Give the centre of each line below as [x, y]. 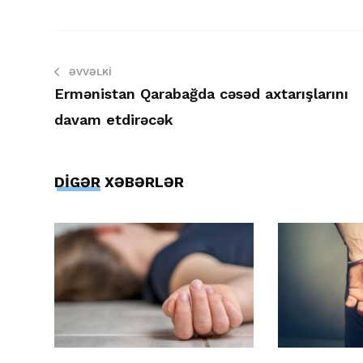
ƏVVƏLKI [90, 72]
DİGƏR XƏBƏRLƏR [119, 182]
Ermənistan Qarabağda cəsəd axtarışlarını [201, 94]
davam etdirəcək [114, 120]
